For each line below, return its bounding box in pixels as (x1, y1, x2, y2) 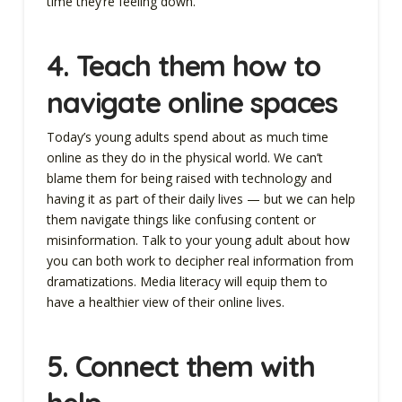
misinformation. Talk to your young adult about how (46, 232, 350, 249)
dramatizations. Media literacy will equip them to (46, 273, 328, 291)
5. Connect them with (46, 348, 315, 384)
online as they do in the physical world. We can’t (46, 149, 323, 167)
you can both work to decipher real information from (46, 252, 354, 270)
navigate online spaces (46, 83, 338, 120)
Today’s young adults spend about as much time (46, 128, 328, 146)
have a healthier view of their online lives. (46, 293, 284, 311)
